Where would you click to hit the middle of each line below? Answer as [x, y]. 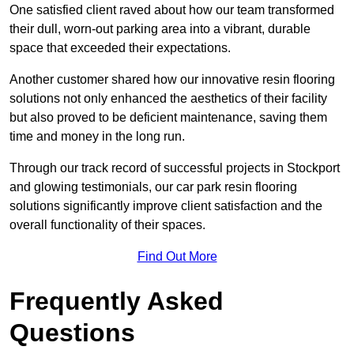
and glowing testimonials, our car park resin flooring [153, 187]
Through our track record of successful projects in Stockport [175, 168]
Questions [72, 333]
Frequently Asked [117, 301]
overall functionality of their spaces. [107, 225]
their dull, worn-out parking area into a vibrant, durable [160, 29]
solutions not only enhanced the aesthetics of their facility [168, 99]
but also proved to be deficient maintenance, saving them [168, 118]
